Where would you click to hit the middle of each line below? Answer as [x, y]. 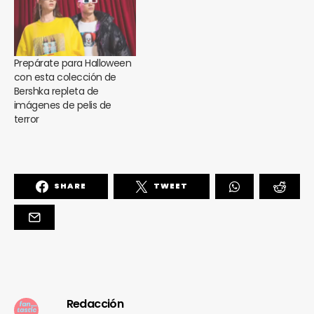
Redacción [95, 303]
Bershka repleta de [56, 91]
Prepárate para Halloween [73, 63]
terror [27, 119]
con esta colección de [65, 77]
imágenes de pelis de [63, 105]
